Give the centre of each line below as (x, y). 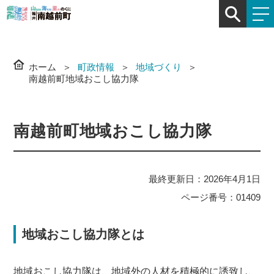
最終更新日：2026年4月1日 (204, 179)
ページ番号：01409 (220, 197)
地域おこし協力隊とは (83, 234)
